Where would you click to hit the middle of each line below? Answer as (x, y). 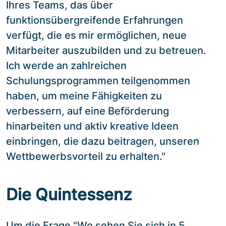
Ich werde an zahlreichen (66, 65)
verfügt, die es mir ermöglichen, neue (96, 35)
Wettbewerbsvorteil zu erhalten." (86, 156)
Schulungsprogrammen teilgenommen (98, 80)
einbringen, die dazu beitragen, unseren (103, 141)
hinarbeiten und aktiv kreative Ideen (92, 126)
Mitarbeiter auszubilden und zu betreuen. (106, 50)
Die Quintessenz (69, 194)
